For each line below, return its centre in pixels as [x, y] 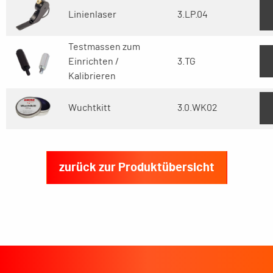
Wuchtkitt [90, 108]
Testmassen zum [104, 47]
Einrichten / [94, 62]
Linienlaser [92, 15]
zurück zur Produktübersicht [136, 168]
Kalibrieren [92, 76]
